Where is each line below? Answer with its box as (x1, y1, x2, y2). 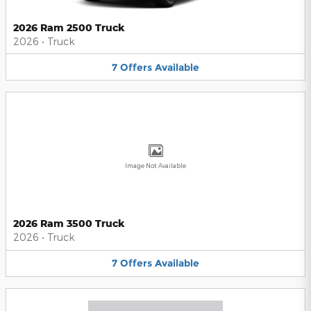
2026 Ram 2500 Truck (13, 21, 125, 33)
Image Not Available (125, 162, 186, 170)
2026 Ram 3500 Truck (13, 217, 125, 230)
